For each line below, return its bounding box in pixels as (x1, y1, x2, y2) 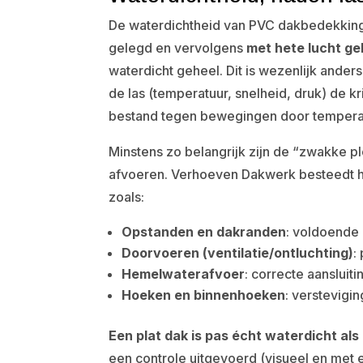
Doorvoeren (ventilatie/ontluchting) (122, 245, 354, 261)
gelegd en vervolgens (109, 40, 247, 56)
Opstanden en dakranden (122, 224, 287, 240)
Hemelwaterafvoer (122, 266, 246, 282)
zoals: (109, 189, 145, 205)
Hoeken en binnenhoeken (122, 287, 286, 303)
